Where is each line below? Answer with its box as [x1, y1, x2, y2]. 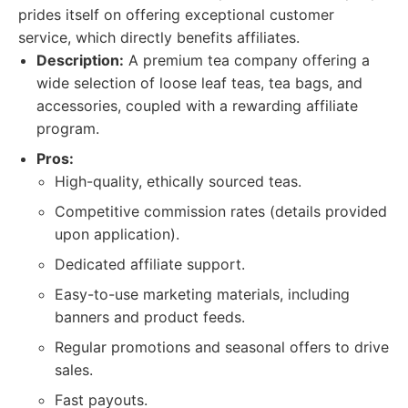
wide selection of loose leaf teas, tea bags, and [36, 74, 362, 92]
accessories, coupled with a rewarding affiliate [36, 97, 358, 115]
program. [36, 119, 99, 138]
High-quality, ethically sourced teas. [55, 172, 301, 190]
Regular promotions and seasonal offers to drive [55, 338, 389, 356]
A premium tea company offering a [124, 51, 370, 69]
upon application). [55, 225, 179, 243]
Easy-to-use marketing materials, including [55, 285, 350, 303]
